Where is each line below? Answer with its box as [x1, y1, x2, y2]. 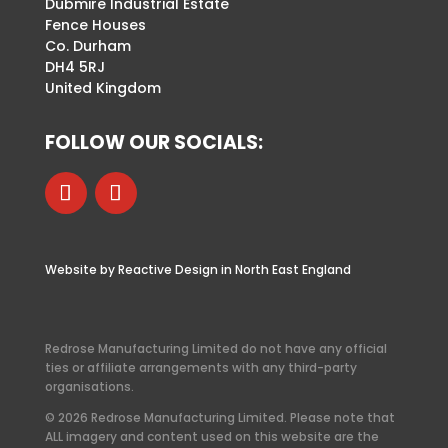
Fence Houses [44, 15, 146, 35]
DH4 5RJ [44, 57, 105, 77]
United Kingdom [44, 78, 161, 98]
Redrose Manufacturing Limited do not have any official [44, 340, 387, 357]
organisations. [44, 378, 134, 395]
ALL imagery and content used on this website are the [44, 428, 379, 445]
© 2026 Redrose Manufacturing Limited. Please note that [44, 409, 395, 426]
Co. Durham [44, 36, 131, 56]
